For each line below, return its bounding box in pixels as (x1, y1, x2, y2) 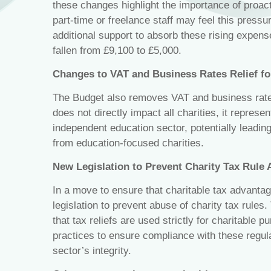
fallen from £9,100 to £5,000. (53, 45, 181, 56)
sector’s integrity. (53, 245, 131, 256)
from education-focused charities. (53, 137, 204, 149)
